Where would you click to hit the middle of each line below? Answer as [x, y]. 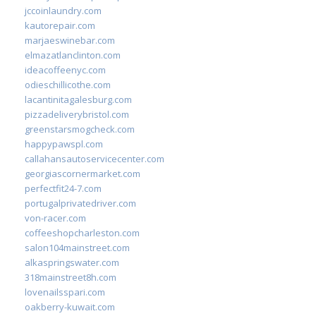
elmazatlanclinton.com [73, 55]
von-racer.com [55, 218]
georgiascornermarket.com [83, 173]
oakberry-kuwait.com [70, 306]
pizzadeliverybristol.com [77, 114]
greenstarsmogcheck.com [80, 129]
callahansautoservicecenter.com [95, 158]
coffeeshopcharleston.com [82, 232]
